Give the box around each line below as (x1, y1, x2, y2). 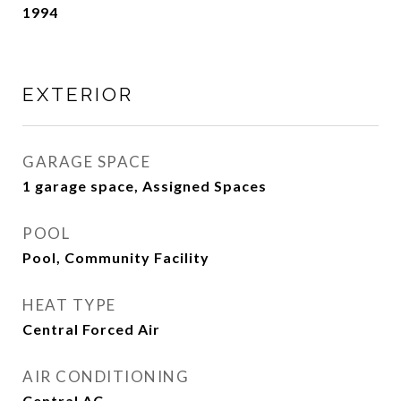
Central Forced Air (22, 320, 160, 337)
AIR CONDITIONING (22, 367, 189, 386)
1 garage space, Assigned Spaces (22, 177, 267, 194)
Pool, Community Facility (22, 249, 209, 266)
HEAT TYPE (22, 295, 116, 314)
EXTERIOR (22, 83, 133, 106)
